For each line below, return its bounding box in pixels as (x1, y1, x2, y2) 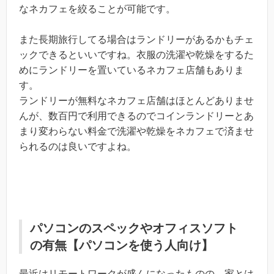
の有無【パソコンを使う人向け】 (30, 238, 213, 252)
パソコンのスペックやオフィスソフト (30, 221, 238, 235)
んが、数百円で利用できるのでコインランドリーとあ (19, 111, 254, 122)
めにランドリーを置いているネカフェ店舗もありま (19, 65, 244, 76)
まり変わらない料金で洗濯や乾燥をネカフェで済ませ (19, 126, 254, 137)
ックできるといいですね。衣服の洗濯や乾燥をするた (19, 50, 254, 61)
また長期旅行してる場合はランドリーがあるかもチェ (19, 34, 254, 45)
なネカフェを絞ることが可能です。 (19, 3, 176, 14)
